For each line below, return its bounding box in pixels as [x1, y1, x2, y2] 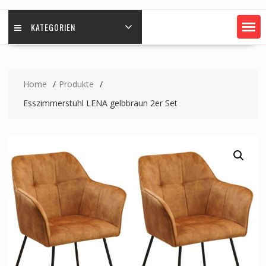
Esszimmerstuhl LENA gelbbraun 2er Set [23, 97, 178, 109]
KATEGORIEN [30, 21, 75, 34]
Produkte [58, 78, 94, 90]
